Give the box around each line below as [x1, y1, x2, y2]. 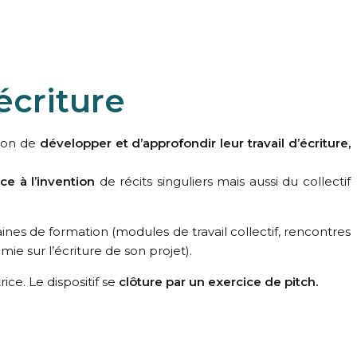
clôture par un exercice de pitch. [119, 274, 318, 289]
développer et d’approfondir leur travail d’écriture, [39, 135, 351, 151]
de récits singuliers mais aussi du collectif [95, 174, 351, 189]
